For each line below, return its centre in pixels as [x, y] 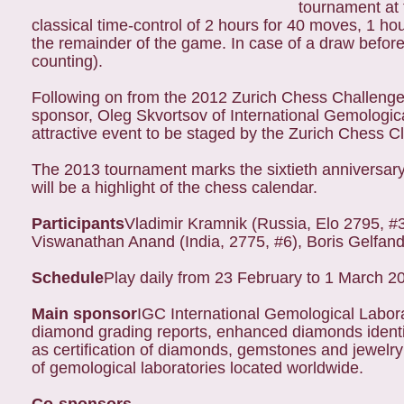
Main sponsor [84, 314]
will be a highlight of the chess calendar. [174, 188]
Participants [78, 224]
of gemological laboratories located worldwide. [197, 368]
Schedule [68, 278]
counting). [67, 61]
